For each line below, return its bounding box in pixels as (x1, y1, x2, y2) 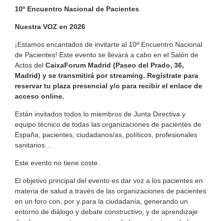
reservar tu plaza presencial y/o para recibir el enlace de (15, 82, 202, 90)
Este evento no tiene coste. (15, 159, 100, 167)
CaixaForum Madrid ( (45, 61, 115, 70)
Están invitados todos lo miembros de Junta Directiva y (15, 110, 185, 118)
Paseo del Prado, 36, (115, 61, 184, 70)
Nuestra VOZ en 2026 (15, 23, 85, 31)
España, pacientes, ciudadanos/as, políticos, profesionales (15, 131, 197, 139)
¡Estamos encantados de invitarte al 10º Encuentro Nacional (15, 40, 202, 49)
